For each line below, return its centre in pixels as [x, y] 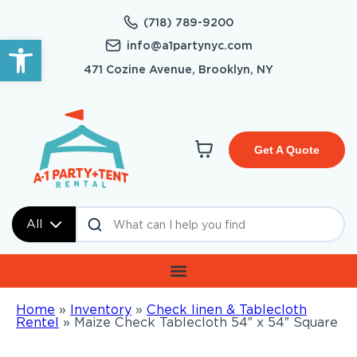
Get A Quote [286, 150]
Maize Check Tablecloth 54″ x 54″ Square [206, 323]
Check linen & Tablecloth [227, 310]
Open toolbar [53, 47]
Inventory [101, 310]
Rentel [37, 323]
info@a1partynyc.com [189, 45]
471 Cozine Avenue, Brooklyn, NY [178, 69]
